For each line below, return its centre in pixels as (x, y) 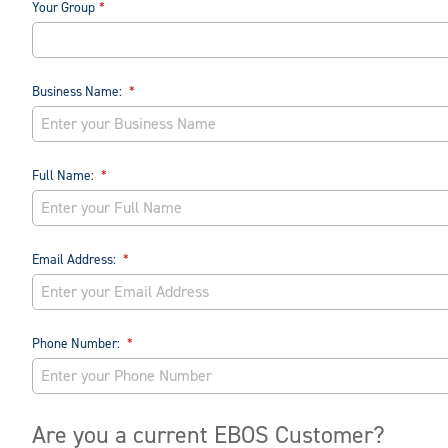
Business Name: (78, 92)
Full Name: (64, 176)
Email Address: (75, 260)
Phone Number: (77, 344)
